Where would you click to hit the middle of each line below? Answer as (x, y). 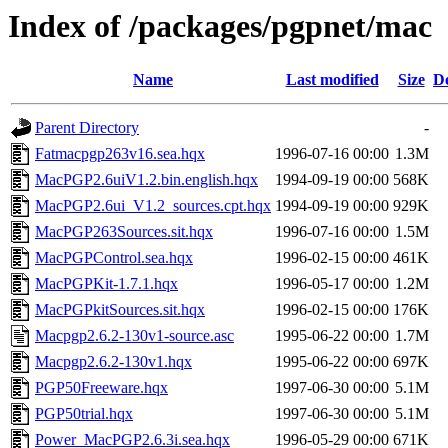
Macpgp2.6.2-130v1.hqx (113, 362)
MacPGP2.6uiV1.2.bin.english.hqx (146, 180)
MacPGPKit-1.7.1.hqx (106, 284)
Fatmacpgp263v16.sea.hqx (120, 154)
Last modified (332, 80)
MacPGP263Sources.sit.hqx (124, 232)
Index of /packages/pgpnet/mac (220, 26)
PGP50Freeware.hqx (101, 388)
